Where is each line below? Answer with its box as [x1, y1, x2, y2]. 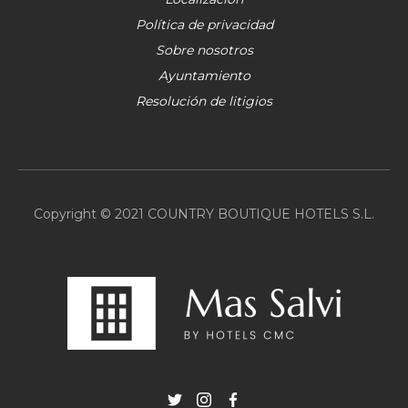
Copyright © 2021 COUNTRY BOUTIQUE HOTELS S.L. [34, 206, 374, 222]
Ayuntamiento [158, 67, 250, 84]
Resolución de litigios [136, 93, 272, 109]
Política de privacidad [135, 16, 273, 33]
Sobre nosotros [155, 42, 253, 58]
